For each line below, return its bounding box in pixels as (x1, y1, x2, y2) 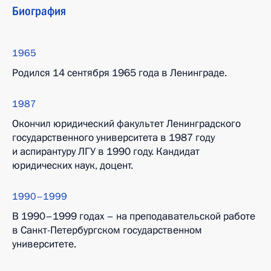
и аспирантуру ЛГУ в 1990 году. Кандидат (12, 145, 200, 158)
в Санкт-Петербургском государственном (12, 223, 202, 237)
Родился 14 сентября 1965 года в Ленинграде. (12, 66, 227, 80)
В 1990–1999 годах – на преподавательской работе (12, 209, 255, 223)
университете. (12, 237, 76, 251)
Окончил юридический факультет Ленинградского (12, 117, 241, 131)
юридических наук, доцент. (12, 158, 133, 172)
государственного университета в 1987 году (12, 131, 215, 145)
